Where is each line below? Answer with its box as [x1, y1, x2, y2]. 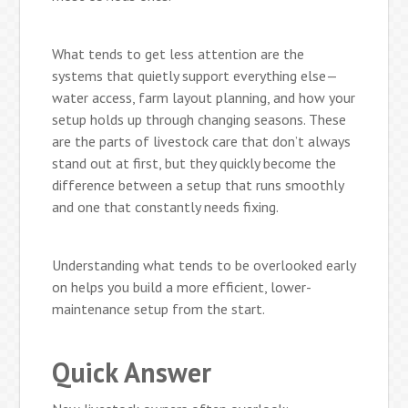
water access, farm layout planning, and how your [52, 87, 356, 107]
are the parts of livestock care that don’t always [52, 131, 352, 150]
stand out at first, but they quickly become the [52, 153, 337, 172]
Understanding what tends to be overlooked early [52, 255, 356, 274]
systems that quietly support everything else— [52, 66, 339, 85]
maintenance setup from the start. [52, 299, 266, 318]
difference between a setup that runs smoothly [52, 175, 344, 194]
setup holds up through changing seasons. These [52, 109, 347, 128]
